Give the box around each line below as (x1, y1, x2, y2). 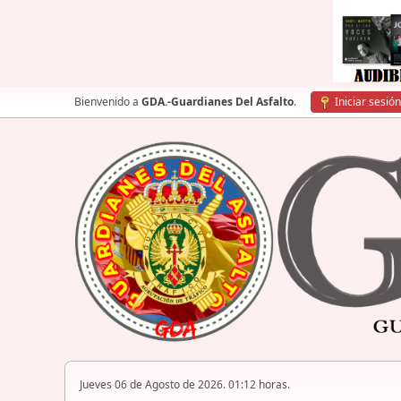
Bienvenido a (74, 94, 141, 109)
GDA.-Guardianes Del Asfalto (141, 94, 294, 109)
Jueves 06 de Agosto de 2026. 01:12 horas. (80, 377, 290, 393)
